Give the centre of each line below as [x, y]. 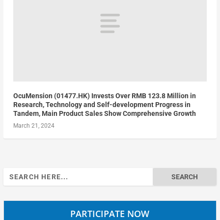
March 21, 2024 [34, 126]
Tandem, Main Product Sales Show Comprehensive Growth [104, 113]
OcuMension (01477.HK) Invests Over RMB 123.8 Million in [104, 96]
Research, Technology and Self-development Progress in [102, 105]
